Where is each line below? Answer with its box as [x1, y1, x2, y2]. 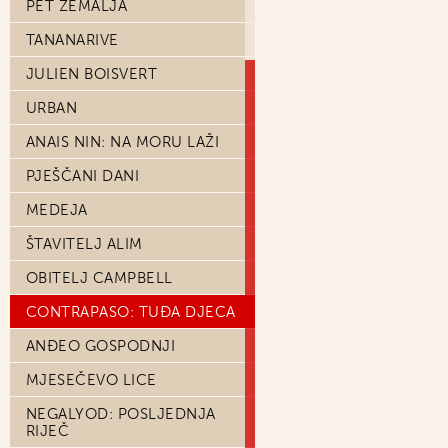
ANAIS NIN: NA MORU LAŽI [26, 133, 220, 151]
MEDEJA [26, 201, 88, 219]
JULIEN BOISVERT [26, 65, 158, 83]
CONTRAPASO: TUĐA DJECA [26, 303, 236, 321]
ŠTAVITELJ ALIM [26, 235, 143, 253]
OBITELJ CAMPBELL [26, 269, 173, 287]
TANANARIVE [26, 31, 119, 49]
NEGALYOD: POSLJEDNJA [26, 405, 216, 423]
